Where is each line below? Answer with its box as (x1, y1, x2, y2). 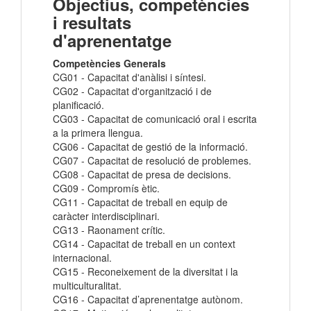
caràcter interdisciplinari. (53, 209, 160, 224)
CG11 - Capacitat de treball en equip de (53, 195, 228, 210)
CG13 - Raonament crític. (53, 223, 165, 237)
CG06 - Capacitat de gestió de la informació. (53, 140, 248, 154)
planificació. (53, 98, 104, 112)
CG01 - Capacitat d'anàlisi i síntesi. (53, 70, 206, 85)
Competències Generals (53, 56, 166, 71)
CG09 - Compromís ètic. (53, 181, 160, 196)
